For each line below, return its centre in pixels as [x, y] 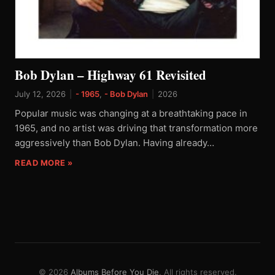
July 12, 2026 [40, 94]
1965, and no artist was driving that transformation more [136, 128]
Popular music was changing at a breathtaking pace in [131, 113]
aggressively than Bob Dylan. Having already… [114, 143]
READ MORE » [44, 163]
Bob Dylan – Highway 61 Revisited [110, 75]
